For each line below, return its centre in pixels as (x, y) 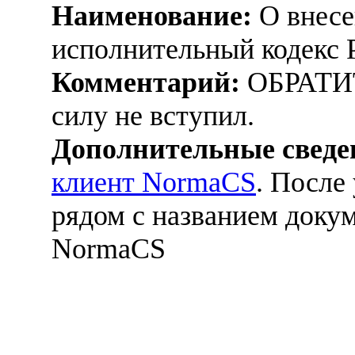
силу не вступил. (153, 115)
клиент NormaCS (154, 182)
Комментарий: (146, 82)
